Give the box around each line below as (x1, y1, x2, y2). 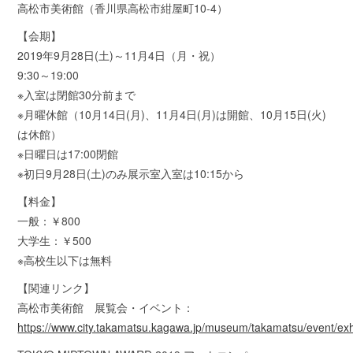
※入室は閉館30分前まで (17, 86, 136, 102)
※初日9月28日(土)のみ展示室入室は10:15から (17, 165, 245, 181)
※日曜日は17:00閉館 (17, 145, 119, 162)
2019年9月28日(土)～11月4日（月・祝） (17, 46, 221, 63)
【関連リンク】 (17, 279, 95, 295)
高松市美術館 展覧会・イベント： (17, 299, 195, 315)
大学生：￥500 (17, 232, 92, 248)
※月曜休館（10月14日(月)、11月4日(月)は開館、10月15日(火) (17, 106, 327, 122)
